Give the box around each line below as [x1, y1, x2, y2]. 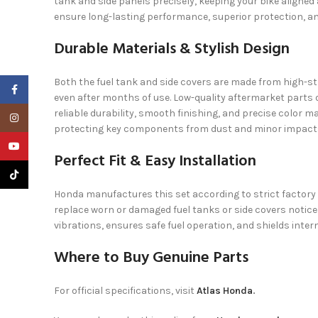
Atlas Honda [197, 285, 253, 297]
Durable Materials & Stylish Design [54, 37, 290, 62]
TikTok [28, 168, 57, 180]
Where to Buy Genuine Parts [54, 246, 248, 271]
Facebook [28, 83, 73, 95]
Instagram [28, 111, 77, 124]
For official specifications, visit [54, 285, 197, 297]
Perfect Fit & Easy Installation [54, 149, 256, 175]
